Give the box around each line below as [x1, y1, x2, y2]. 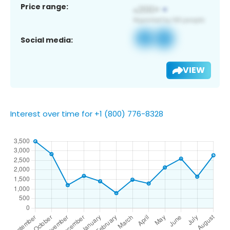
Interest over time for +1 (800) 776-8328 [10, 108, 163, 119]
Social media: [21, 34, 73, 45]
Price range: [21, 1, 68, 12]
